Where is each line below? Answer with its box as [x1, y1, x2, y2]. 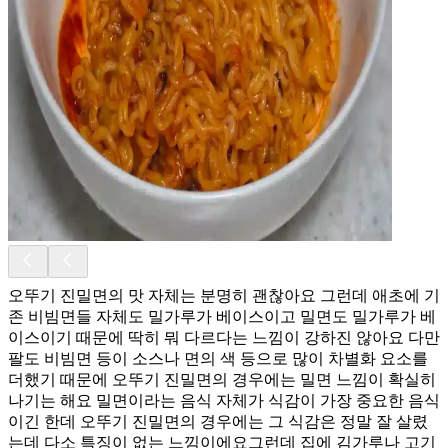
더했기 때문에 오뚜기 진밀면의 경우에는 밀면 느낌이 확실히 [8, 370, 436, 388]
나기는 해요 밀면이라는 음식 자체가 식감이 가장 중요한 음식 [8, 391, 440, 409]
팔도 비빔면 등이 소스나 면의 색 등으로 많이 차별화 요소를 [8, 349, 428, 367]
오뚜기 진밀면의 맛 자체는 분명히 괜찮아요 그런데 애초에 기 [8, 286, 440, 304]
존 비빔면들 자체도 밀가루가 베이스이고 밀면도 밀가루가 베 [8, 307, 436, 325]
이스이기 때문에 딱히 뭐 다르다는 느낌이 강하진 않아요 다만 [8, 328, 440, 346]
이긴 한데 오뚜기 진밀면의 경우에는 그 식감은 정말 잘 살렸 [8, 412, 428, 430]
